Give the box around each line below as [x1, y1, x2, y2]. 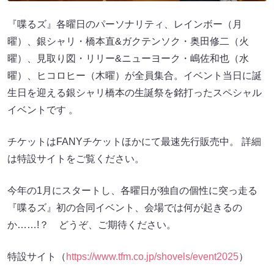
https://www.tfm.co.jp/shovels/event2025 [66, 251, 239, 262]
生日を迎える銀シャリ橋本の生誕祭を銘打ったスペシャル [7, 87, 262, 98]
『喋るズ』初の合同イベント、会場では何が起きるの [7, 202, 242, 213]
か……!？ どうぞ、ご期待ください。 [7, 219, 176, 230]
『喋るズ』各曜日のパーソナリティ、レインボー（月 [7, 18, 242, 29]
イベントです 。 [7, 104, 78, 115]
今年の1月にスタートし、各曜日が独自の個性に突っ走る [7, 185, 257, 196]
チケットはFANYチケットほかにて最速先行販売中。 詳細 [7, 136, 261, 147]
